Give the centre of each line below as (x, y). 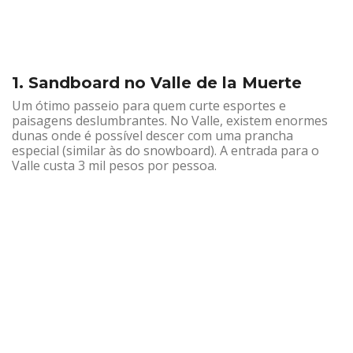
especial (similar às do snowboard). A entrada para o (165, 150)
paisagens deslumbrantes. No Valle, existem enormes (170, 120)
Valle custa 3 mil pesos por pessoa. (114, 165)
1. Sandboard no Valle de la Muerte (157, 82)
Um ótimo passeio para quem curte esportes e (149, 105)
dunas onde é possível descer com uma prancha (152, 135)
